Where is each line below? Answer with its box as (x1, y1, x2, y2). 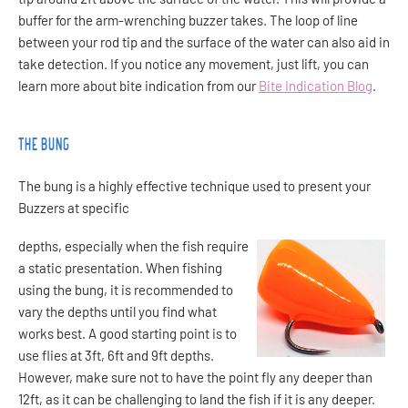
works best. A (18, 325, 99, 342)
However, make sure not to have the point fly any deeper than (18, 369, 372, 386)
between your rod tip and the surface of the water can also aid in (18, 34, 390, 51)
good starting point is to (99, 325, 237, 342)
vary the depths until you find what (18, 303, 217, 321)
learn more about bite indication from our (18, 77, 259, 95)
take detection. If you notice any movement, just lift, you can (18, 56, 369, 73)
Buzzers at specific (18, 199, 129, 217)
